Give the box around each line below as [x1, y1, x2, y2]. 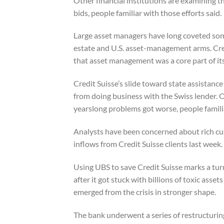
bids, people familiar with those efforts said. [73, 7, 221, 17]
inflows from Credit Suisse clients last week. [73, 139, 222, 149]
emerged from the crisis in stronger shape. [73, 186, 216, 196]
